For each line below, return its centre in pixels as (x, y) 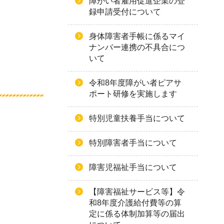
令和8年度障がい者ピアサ (135, 83)
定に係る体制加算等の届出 (137, 214)
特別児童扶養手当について (137, 118)
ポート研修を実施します (133, 94)
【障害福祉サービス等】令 (137, 192)
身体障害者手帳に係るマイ (137, 36)
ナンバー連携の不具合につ (137, 47)
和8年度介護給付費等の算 (135, 203)
